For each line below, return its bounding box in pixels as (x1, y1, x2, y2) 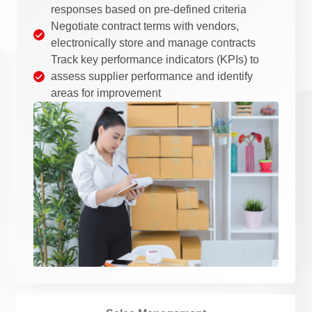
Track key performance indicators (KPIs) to (51, 53, 259, 65)
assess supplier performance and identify (51, 70, 253, 82)
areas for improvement (51, 86, 161, 99)
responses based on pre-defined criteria (51, 3, 247, 15)
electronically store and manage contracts (51, 36, 256, 49)
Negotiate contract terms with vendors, (51, 19, 239, 32)
